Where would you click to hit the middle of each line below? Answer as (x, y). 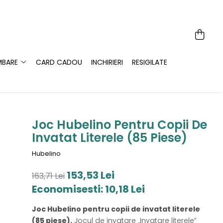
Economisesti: (69, 189)
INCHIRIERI (107, 62)
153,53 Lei (91, 175)
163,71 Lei (49, 176)
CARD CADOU (59, 62)
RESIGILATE (150, 62)
